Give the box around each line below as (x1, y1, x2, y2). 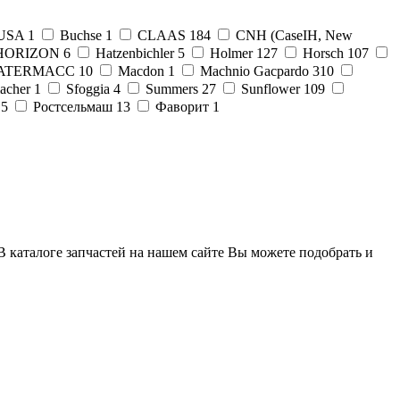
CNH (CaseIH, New (236, 27, 353, 43)
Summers (146, 80, 198, 96)
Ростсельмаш (33, 98, 112, 114)
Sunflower (241, 80, 300, 96)
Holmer (210, 45, 253, 61)
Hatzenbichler (96, 45, 174, 61)
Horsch (303, 45, 344, 61)
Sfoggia (66, 80, 110, 96)
